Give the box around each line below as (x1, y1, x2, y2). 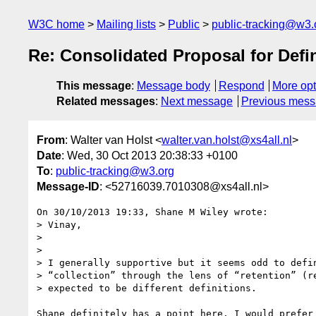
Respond (218, 80, 265, 92)
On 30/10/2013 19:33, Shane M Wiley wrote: (37, 206, 268, 217)
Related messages (56, 95, 155, 108)
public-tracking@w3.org (56, 164, 174, 177)
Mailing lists (97, 18, 156, 30)
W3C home (28, 18, 85, 30)
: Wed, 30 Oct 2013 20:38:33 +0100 (61, 149, 238, 162)
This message (56, 80, 131, 92)
